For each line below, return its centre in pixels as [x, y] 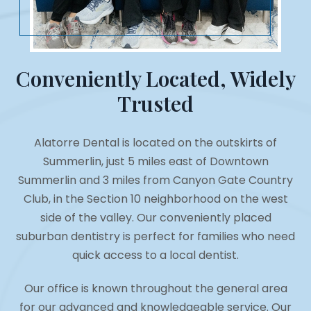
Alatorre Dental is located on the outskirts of [155, 143]
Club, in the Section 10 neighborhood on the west [155, 199]
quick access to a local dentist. [155, 255]
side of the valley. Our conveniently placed [155, 218]
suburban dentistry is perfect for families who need [155, 237]
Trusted [155, 104]
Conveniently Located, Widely [155, 79]
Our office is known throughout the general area [155, 289]
